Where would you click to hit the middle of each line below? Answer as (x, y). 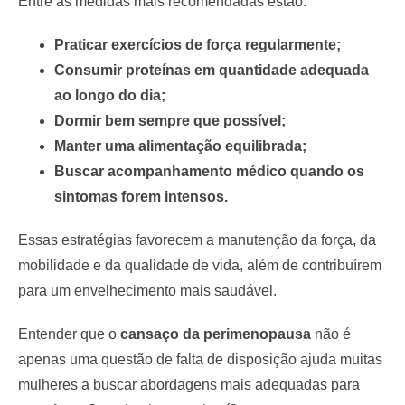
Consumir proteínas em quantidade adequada (212, 70)
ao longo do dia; (110, 95)
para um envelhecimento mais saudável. (147, 290)
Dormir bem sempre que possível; (170, 120)
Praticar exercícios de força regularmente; (198, 44)
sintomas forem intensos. (141, 196)
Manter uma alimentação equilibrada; (180, 146)
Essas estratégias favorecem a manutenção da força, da (197, 240)
